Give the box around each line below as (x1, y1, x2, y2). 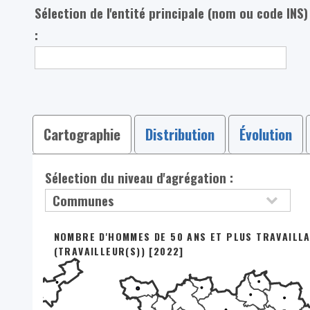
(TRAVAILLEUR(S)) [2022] (53, 243, 184, 258)
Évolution (239, 123, 292, 145)
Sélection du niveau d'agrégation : (45, 167, 234, 187)
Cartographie (43, 123, 120, 145)
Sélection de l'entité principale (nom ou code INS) (35, 3, 309, 22)
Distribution (145, 123, 215, 145)
